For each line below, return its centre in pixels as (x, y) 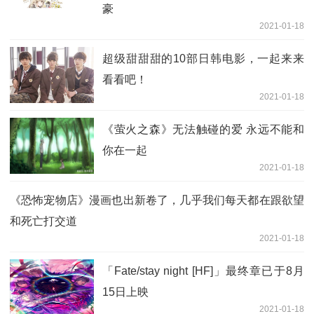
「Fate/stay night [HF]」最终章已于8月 (203, 271)
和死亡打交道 (43, 221)
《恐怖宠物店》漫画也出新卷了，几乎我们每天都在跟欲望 (157, 200)
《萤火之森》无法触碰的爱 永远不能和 (203, 129)
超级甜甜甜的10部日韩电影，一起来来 (203, 58)
